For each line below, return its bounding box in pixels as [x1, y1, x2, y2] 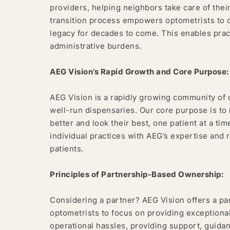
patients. [50, 144, 84, 154]
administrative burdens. [50, 41, 142, 51]
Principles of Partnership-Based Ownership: [50, 169, 223, 180]
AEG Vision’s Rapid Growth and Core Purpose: [50, 67, 229, 77]
